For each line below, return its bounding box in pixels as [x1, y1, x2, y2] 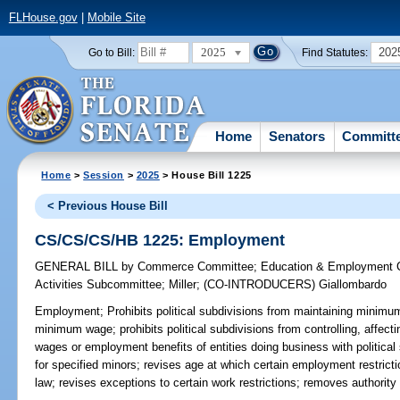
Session [83, 169, 125, 180]
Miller [169, 278, 197, 292]
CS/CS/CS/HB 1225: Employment [35, 230, 286, 249]
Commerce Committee [134, 260, 254, 274]
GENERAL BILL [35, 260, 122, 274]
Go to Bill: [87, 46, 135, 58]
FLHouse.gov [8, 11, 78, 25]
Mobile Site [87, 11, 146, 25]
